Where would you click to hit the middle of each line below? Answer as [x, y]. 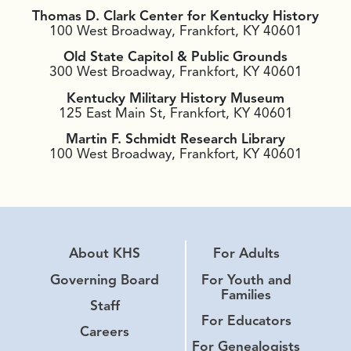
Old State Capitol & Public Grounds [175, 57]
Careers [105, 332]
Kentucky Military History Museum [175, 98]
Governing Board [105, 279]
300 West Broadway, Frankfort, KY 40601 [175, 72]
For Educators [246, 320]
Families [246, 294]
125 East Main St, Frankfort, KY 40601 [175, 112]
